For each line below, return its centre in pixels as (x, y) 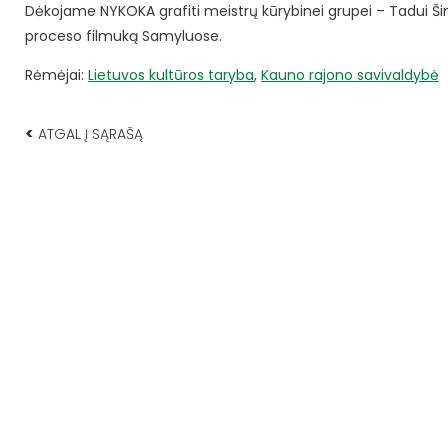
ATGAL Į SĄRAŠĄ (88, 134)
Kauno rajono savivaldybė (350, 75)
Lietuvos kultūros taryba (171, 75)
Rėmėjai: (56, 75)
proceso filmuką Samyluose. (123, 36)
